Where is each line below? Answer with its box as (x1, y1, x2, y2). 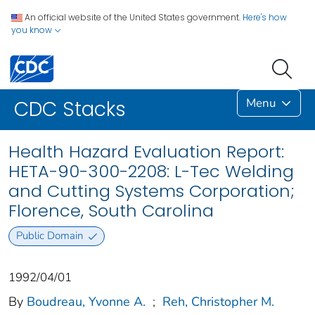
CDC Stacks (14, 96, 126, 124)
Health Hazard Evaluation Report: (8, 140, 284, 164)
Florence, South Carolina (8, 199, 214, 223)
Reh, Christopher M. (162, 292, 274, 310)
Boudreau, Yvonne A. (27, 292, 146, 310)
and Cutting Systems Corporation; (8, 179, 295, 203)
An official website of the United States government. (25, 11, 240, 23)
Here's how (243, 11, 287, 23)
